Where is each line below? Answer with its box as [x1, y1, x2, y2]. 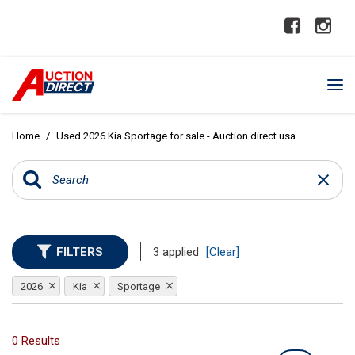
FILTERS [56, 245, 103, 259]
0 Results [12, 334, 60, 348]
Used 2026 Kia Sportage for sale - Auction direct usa [56, 130, 296, 142]
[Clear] [206, 245, 239, 259]
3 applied [153, 245, 202, 259]
